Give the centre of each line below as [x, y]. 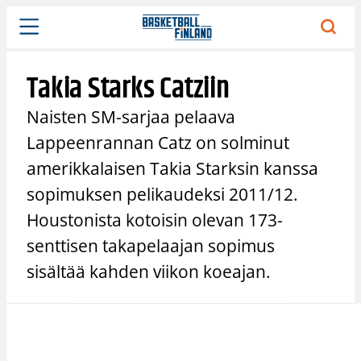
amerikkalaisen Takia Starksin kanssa [173, 168]
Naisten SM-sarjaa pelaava [131, 116]
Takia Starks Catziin [128, 89]
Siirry [20, 15]
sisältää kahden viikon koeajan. [149, 271]
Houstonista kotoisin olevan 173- [155, 220]
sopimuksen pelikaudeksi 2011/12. [163, 194]
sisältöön [31, 32]
